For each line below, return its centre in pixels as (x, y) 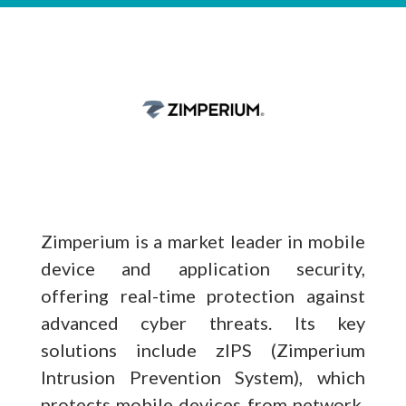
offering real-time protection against (203, 295)
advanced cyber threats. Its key (203, 322)
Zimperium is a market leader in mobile (203, 241)
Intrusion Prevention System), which (203, 377)
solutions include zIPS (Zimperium (203, 349)
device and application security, (203, 268)
